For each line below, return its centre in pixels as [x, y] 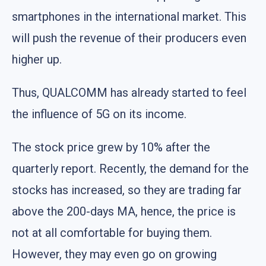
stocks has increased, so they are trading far [127, 190]
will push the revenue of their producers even [129, 38]
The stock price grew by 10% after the [111, 147]
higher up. [37, 59]
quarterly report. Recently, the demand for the [130, 168]
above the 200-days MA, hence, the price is [124, 211]
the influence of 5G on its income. [99, 114]
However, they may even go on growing [114, 254]
